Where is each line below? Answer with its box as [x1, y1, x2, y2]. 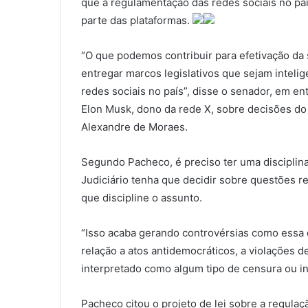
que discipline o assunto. [81, 191, 202, 205]
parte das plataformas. [81, 14, 192, 27]
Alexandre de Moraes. [81, 120, 188, 134]
